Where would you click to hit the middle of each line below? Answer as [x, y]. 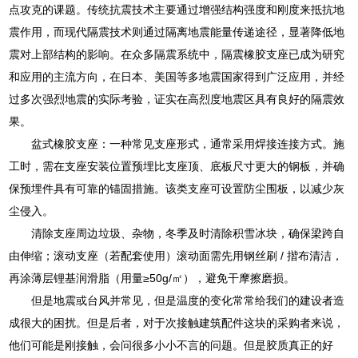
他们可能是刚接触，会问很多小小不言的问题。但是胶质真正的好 [171, 345]
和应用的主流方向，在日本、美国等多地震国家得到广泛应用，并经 [177, 76]
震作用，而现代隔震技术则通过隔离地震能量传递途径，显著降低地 [177, 32]
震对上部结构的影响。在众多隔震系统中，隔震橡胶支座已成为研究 [177, 54]
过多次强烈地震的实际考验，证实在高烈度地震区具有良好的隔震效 [177, 99]
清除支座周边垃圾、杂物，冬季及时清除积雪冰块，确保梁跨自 [188, 233]
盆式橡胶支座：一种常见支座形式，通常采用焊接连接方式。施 [188, 143]
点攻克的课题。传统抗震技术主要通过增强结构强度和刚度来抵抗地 [177, 9]
